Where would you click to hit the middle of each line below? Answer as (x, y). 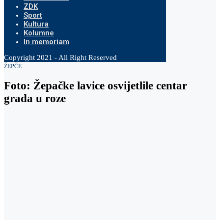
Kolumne (39, 33)
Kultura (36, 24)
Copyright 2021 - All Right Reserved (60, 57)
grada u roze (35, 98)
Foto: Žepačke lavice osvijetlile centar (96, 85)
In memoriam (46, 42)
